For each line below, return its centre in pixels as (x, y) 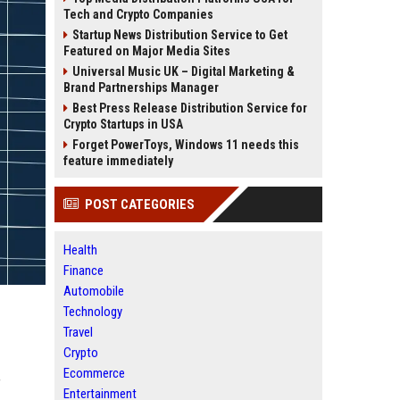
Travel (78, 332)
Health (80, 250)
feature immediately (118, 161)
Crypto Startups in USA (123, 124)
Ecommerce (94, 373)
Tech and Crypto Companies (138, 14)
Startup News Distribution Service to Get (180, 35)
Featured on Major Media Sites (147, 51)
